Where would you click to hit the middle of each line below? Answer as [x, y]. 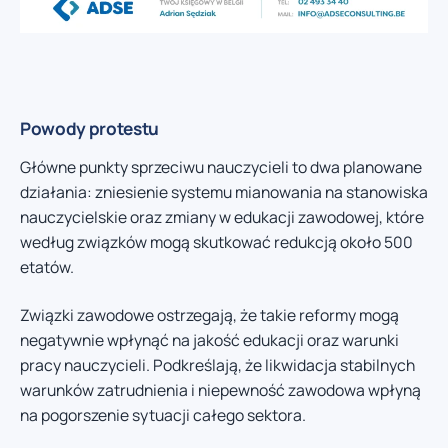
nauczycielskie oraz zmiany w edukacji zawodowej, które [222, 217]
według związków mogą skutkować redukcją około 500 [216, 242]
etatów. [47, 267]
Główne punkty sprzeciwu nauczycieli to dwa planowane [221, 167]
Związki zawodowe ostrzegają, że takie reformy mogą [209, 314]
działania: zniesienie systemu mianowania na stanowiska [224, 192]
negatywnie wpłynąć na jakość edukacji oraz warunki [209, 339]
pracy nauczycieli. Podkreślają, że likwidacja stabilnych [217, 364]
